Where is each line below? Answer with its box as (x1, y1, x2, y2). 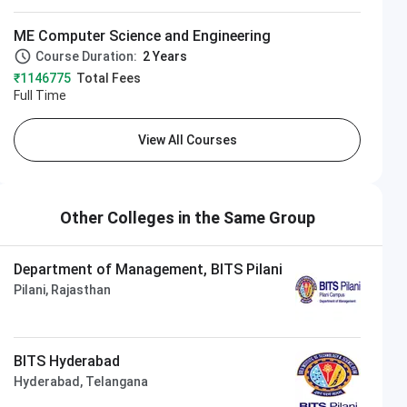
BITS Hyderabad (14, 352, 121, 370)
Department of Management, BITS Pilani (14, 260, 283, 278)
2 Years (143, 48, 188, 64)
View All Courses (137, 132, 237, 147)
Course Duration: (35, 48, 144, 64)
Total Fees (76, 70, 142, 85)
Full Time (14, 87, 67, 103)
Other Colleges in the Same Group (59, 207, 315, 227)
